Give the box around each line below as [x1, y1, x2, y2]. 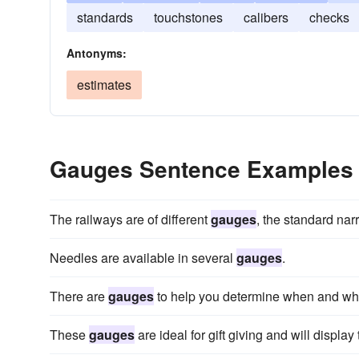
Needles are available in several [50, 248, 236, 267]
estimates [77, 75, 131, 94]
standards [77, 8, 133, 26]
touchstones [154, 8, 223, 26]
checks [309, 8, 349, 26]
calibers [244, 8, 288, 26]
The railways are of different [50, 210, 211, 228]
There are [50, 287, 108, 305]
